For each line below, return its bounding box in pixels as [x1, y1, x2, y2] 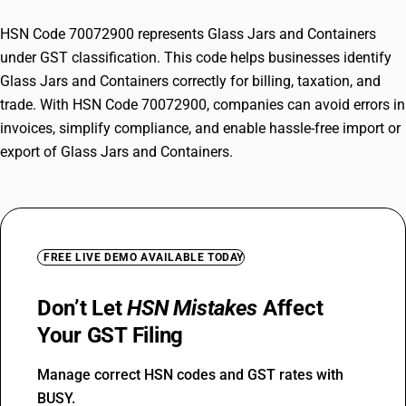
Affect [257, 295, 324, 321]
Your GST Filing [37, 323, 184, 348]
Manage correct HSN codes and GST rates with [37, 366, 343, 383]
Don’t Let [37, 295, 128, 321]
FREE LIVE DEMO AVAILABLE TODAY [43, 251, 244, 264]
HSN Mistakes [127, 295, 258, 321]
